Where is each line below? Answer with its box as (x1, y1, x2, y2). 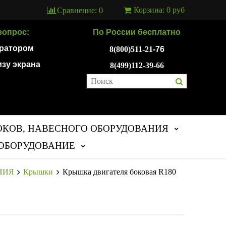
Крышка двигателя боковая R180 (63, 167, 177, 176)
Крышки (23, 167, 53, 176)
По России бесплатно (93, 28, 181, 36)
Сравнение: (57, 6, 97, 15)
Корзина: (134, 5, 166, 14)
